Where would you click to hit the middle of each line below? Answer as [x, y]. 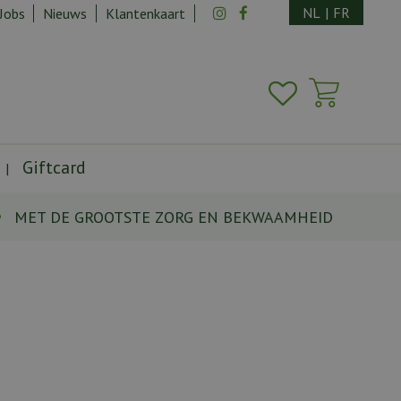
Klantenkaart [146, 13]
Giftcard [54, 168]
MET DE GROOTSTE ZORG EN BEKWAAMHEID [174, 217]
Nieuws [65, 13]
